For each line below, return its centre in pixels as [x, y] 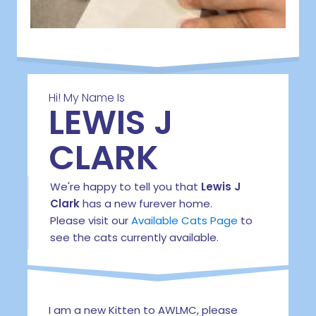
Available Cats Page [184, 221]
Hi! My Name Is [86, 98]
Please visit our [90, 221]
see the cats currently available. [134, 238]
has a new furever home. [146, 204]
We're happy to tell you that [125, 187]
